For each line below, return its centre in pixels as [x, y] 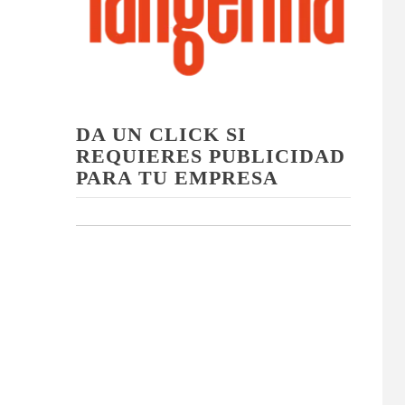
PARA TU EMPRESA [177, 177]
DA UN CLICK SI [161, 134]
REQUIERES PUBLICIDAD [210, 155]
